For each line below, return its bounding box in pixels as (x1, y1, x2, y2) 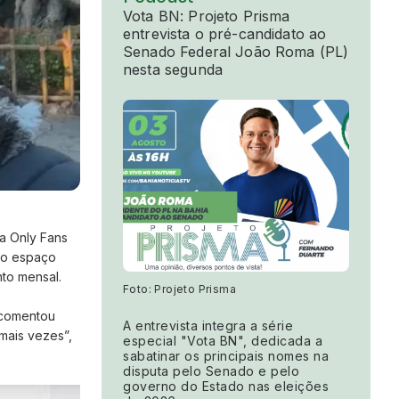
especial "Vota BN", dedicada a (123, 333, 322, 349)
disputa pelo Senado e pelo (123, 363, 299, 379)
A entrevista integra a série (123, 318, 293, 334)
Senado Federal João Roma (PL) (123, 43, 349, 61)
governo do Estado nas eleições (123, 379, 329, 395)
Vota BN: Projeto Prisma (123, 7, 290, 26)
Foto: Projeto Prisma (123, 282, 236, 297)
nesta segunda (123, 61, 223, 79)
